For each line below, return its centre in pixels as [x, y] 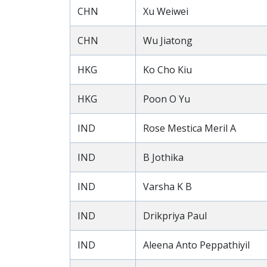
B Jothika [163, 157]
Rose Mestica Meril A [190, 128]
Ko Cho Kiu [167, 70]
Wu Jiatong [168, 41]
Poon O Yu [167, 99]
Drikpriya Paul [175, 216]
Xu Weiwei [166, 11]
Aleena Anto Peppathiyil [196, 245]
